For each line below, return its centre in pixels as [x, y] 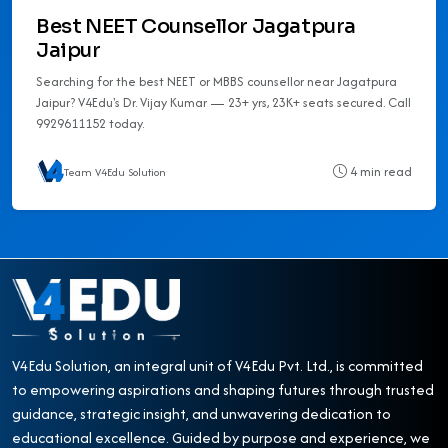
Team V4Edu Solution [115, 171]
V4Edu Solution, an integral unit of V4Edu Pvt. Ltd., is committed [217, 365]
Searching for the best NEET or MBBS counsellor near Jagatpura [216, 81]
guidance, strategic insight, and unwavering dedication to [201, 413]
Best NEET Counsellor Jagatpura [196, 26]
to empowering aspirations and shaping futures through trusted [223, 389]
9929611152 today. [90, 123]
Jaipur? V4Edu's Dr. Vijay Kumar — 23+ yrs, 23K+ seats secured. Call [223, 102]
